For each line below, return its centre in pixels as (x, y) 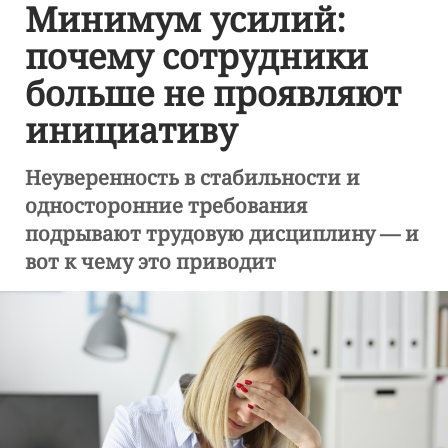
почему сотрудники (196, 57)
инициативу (131, 131)
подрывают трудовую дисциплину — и (222, 234)
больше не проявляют (213, 94)
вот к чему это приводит (150, 262)
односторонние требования (166, 206)
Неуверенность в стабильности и (192, 178)
